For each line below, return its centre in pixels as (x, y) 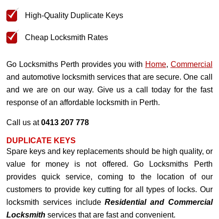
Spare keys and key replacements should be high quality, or (109, 151)
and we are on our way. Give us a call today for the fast (109, 90)
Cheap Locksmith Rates (67, 37)
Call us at (24, 122)
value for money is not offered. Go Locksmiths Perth (109, 164)
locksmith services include (56, 202)
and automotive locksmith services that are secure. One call (109, 77)
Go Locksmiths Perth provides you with (76, 64)
